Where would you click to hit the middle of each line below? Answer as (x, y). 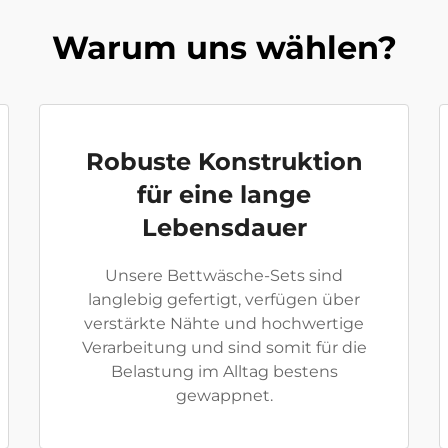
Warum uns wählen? (224, 47)
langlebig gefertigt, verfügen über (224, 299)
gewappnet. (224, 395)
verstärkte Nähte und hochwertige (224, 323)
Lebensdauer (224, 227)
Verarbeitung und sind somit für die (224, 347)
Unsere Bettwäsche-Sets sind (224, 275)
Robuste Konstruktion (224, 161)
